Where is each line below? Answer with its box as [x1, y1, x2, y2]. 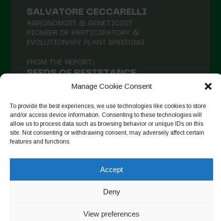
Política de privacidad [134, 181, 205, 190]
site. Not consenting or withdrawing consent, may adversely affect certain [10, 129, 204, 136]
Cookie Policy [11, 192, 57, 201]
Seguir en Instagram [88, 135, 147, 143]
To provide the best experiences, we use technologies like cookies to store [10, 103, 206, 110]
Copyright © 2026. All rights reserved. [11, 181, 135, 190]
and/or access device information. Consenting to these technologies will [10, 111, 202, 118]
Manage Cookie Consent [71, 82, 152, 90]
